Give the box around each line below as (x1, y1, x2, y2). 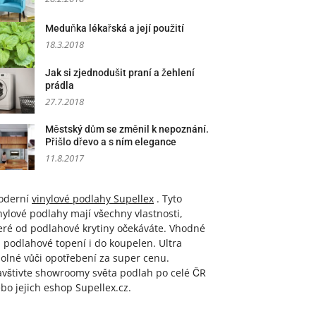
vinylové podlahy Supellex (32, 192, 154, 205)
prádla (45, 80, 74, 91)
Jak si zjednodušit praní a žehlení (45, 67, 195, 78)
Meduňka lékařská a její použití (45, 23, 184, 34)
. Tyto (154, 192, 182, 205)
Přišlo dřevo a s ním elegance (45, 136, 176, 147)
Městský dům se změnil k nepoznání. (45, 123, 209, 135)
